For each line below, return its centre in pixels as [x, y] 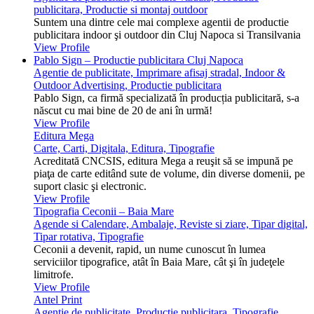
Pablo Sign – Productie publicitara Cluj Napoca [138, 60]
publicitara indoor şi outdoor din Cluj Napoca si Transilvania [167, 35]
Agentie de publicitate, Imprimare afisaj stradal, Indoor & [159, 73]
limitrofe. [54, 275]
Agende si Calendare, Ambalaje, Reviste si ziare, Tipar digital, [171, 224]
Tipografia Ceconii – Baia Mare [104, 212]
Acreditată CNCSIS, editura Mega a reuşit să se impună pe [163, 161]
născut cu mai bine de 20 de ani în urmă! [123, 111]
